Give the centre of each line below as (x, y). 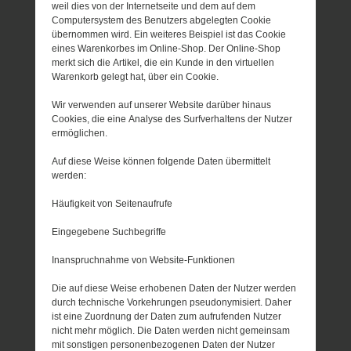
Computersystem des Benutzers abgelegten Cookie (162, 20)
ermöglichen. (80, 133)
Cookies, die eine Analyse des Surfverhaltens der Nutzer (172, 119)
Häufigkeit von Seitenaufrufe (112, 203)
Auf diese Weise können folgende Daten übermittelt (161, 161)
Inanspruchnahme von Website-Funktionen (144, 260)
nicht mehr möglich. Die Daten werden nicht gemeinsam (171, 330)
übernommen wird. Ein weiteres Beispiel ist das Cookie (169, 34)
